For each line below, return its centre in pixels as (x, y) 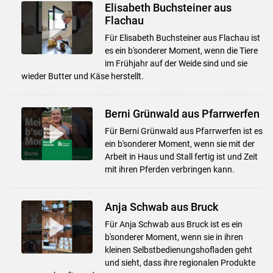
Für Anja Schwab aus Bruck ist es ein (173, 224)
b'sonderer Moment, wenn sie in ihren (174, 237)
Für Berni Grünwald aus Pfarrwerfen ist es (183, 131)
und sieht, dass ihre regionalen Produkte (180, 262)
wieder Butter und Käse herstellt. (82, 76)
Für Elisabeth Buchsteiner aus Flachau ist (182, 37)
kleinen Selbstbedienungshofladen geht (178, 250)
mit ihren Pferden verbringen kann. (169, 169)
